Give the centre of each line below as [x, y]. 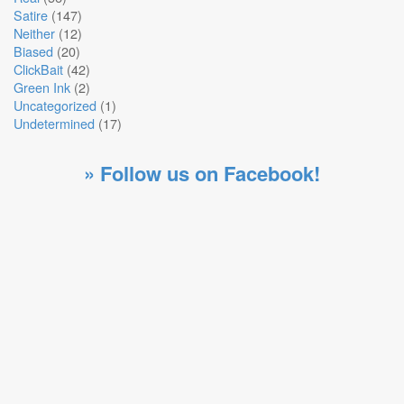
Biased [33, 51]
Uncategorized [55, 105]
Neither [34, 33]
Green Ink [42, 87]
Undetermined [54, 123]
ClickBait [38, 69]
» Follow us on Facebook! [202, 173]
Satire [31, 15]
